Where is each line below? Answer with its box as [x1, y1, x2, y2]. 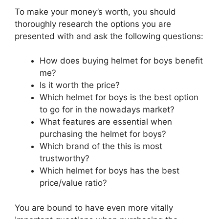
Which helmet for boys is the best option [40, 92, 198, 103]
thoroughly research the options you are [15, 19, 171, 29]
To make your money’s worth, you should [15, 7, 176, 17]
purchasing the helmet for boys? [40, 129, 166, 139]
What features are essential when [40, 117, 172, 127]
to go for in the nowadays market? [40, 105, 175, 115]
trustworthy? [40, 153, 89, 164]
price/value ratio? [40, 178, 107, 188]
